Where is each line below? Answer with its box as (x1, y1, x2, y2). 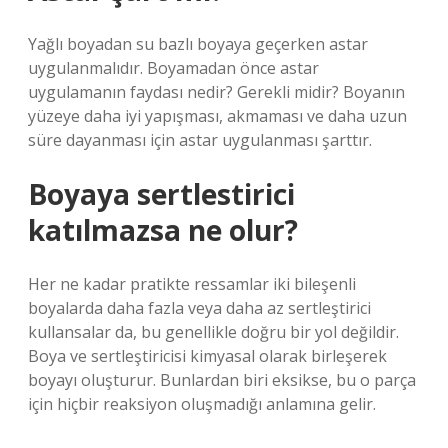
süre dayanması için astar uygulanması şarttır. (28, 129, 372, 151)
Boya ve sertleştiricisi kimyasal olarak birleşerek (28, 345, 387, 367)
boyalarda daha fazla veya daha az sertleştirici (28, 297, 371, 319)
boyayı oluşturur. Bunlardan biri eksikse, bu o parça (28, 369, 416, 391)
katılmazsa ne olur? (28, 211, 298, 249)
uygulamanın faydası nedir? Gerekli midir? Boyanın (28, 81, 405, 103)
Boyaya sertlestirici (28, 175, 295, 213)
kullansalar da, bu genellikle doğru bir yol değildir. (28, 321, 399, 343)
